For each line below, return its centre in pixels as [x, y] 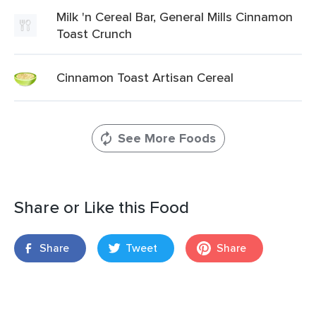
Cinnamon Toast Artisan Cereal [145, 77]
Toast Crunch [94, 34]
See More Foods [166, 138]
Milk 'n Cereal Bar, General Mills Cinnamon [175, 17]
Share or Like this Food [102, 207]
